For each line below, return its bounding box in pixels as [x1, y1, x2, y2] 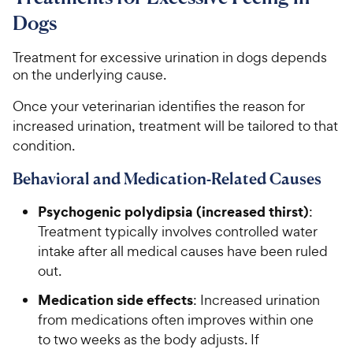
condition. [13, 136, 75, 155]
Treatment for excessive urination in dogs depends [13, 48, 327, 67]
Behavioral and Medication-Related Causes [13, 169, 321, 189]
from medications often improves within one [38, 310, 314, 329]
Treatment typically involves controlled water [38, 222, 318, 241]
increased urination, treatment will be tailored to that [13, 117, 338, 136]
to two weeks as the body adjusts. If [38, 330, 259, 349]
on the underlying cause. [13, 65, 166, 84]
